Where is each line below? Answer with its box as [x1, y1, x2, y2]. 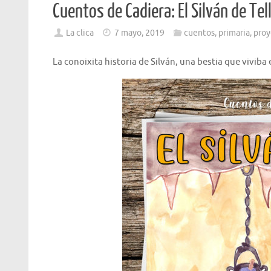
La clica [66, 28, 94, 39]
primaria [218, 28, 250, 39]
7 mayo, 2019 [114, 28, 165, 39]
